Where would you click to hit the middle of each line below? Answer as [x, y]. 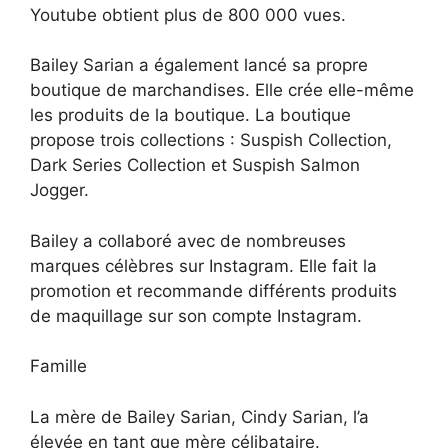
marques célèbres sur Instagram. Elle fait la [203, 265]
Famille [58, 366]
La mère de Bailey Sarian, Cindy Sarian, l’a [199, 416]
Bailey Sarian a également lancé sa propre [199, 65]
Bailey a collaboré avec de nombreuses [188, 240]
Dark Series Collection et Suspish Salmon [195, 165]
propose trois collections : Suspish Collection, [211, 140]
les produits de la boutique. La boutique [190, 115]
